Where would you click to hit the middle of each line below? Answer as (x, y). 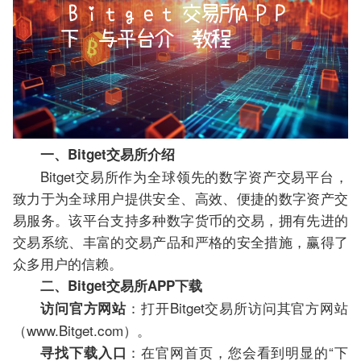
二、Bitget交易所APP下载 (121, 286)
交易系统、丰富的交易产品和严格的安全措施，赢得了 (180, 242)
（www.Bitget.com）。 (82, 330)
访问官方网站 (84, 308)
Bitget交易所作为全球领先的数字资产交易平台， (194, 176)
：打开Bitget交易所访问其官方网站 (238, 308)
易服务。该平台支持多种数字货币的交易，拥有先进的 (180, 220)
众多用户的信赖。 (68, 263)
